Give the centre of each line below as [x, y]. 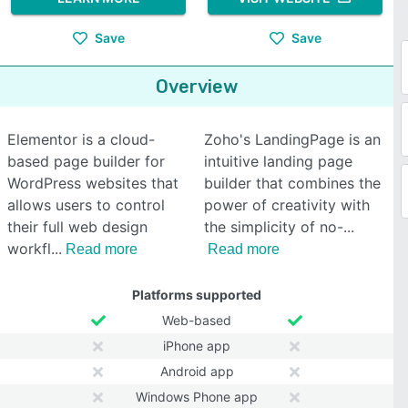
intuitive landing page [278, 161]
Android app [197, 371]
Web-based [197, 320]
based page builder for [86, 161]
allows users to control [86, 205]
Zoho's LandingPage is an [292, 139]
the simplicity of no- [274, 227]
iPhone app [197, 346]
